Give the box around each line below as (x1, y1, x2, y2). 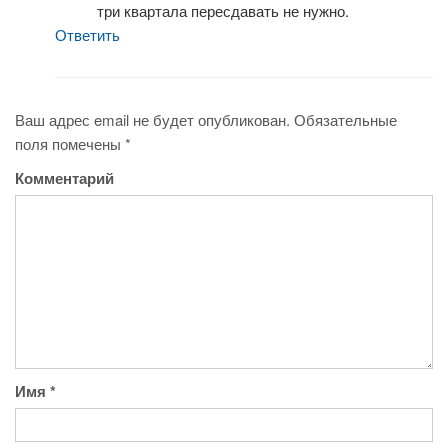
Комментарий (15, 167, 114, 190)
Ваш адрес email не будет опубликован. (15, 109, 290, 131)
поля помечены (15, 133, 125, 155)
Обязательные (294, 109, 397, 131)
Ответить (55, 24, 120, 46)
